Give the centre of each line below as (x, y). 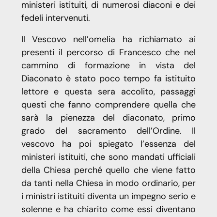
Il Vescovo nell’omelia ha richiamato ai (108, 39)
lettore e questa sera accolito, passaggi (108, 92)
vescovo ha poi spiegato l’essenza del (108, 144)
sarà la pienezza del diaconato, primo (108, 118)
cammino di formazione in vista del (108, 66)
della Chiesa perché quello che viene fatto (108, 170)
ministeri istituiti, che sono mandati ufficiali (108, 157)
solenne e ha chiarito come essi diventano (108, 209)
